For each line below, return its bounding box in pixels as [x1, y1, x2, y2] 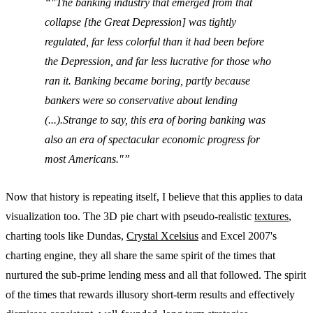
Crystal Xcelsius [126, 229, 198, 242]
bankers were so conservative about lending [45, 94, 238, 107]
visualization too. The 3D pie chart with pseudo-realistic [6, 210, 254, 222]
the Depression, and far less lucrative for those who [45, 55, 271, 68]
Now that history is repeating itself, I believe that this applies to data [6, 190, 303, 203]
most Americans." [45, 153, 124, 166]
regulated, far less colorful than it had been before [45, 36, 264, 48]
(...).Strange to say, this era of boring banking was [45, 114, 265, 126]
